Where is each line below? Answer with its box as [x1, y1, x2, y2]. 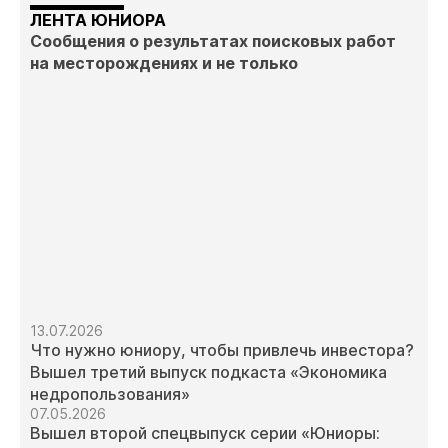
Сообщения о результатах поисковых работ [30, 31, 396, 52]
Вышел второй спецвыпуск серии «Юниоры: [30, 422, 380, 443]
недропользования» [30, 383, 190, 404]
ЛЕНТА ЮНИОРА [30, 10, 166, 31]
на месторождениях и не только [30, 53, 298, 74]
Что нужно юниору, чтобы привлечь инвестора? [30, 339, 414, 360]
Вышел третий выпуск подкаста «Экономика [30, 361, 387, 382]
